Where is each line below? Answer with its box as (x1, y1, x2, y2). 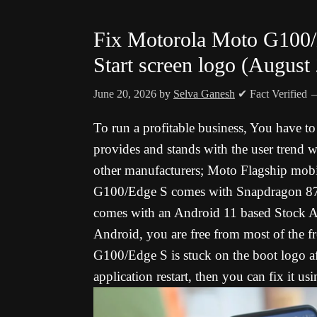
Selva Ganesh (173, 88, 235, 100)
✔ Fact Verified (235, 88, 310, 100)
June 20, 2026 (93, 88, 156, 100)
